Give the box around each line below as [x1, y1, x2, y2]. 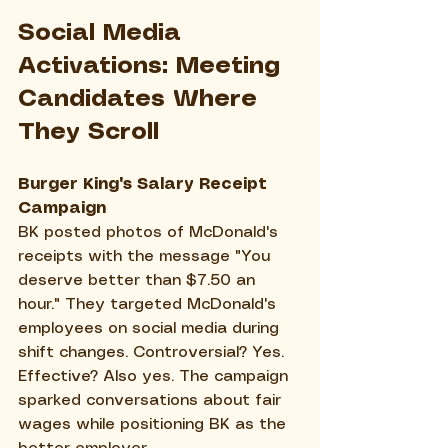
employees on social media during [18, 320, 284, 336]
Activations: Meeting [18, 54, 288, 78]
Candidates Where [18, 87, 265, 111]
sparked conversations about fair [18, 392, 286, 408]
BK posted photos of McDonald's [18, 224, 283, 240]
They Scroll [18, 120, 159, 144]
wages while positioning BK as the [18, 416, 291, 432]
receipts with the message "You [18, 248, 275, 264]
